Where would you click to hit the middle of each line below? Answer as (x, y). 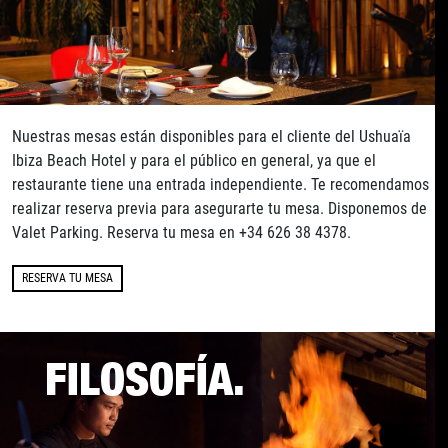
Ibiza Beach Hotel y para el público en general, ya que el (194, 160)
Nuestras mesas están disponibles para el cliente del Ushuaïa (211, 136)
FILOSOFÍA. (144, 382)
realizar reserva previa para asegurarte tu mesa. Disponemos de (219, 208)
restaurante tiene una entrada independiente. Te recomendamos (220, 184)
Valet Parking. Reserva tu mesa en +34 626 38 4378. (181, 232)
